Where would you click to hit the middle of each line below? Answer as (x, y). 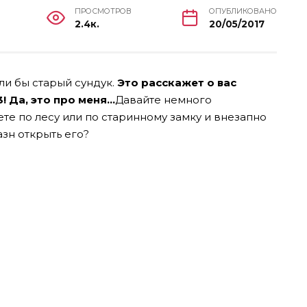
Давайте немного (163, 99)
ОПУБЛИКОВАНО (243, 11)
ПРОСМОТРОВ (103, 11)
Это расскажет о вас (177, 82)
